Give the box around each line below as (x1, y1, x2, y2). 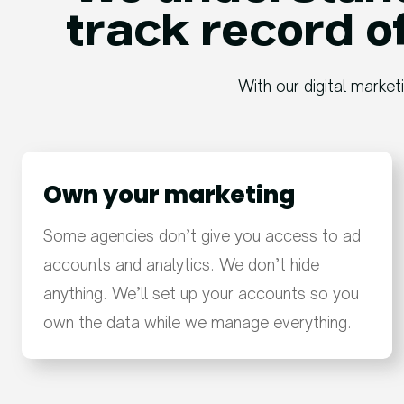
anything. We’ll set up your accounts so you (43, 284, 359, 304)
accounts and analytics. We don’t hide (43, 255, 319, 275)
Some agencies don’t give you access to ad (43, 226, 361, 246)
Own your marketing (43, 179, 295, 212)
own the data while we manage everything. (43, 313, 352, 333)
